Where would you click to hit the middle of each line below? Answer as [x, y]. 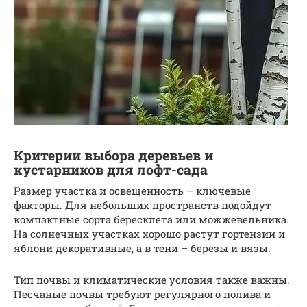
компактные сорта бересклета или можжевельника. [151, 220]
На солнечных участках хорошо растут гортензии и [149, 234]
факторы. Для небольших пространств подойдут [143, 205]
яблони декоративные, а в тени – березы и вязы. [142, 248]
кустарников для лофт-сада [111, 170]
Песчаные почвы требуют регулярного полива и [142, 294]
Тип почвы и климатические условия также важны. [152, 280]
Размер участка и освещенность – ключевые [132, 191]
